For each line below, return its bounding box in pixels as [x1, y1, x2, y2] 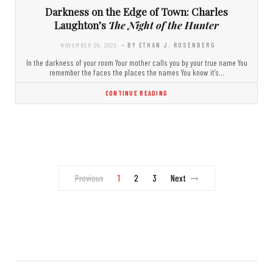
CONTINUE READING [105, 89, 168, 97]
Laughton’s [54, 18, 108, 32]
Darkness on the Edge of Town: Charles [45, 5, 228, 19]
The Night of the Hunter [108, 18, 219, 32]
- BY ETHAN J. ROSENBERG [122, 41, 216, 49]
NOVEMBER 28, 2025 [60, 41, 117, 49]
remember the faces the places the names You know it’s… [49, 67, 224, 78]
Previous [74, 172, 104, 184]
